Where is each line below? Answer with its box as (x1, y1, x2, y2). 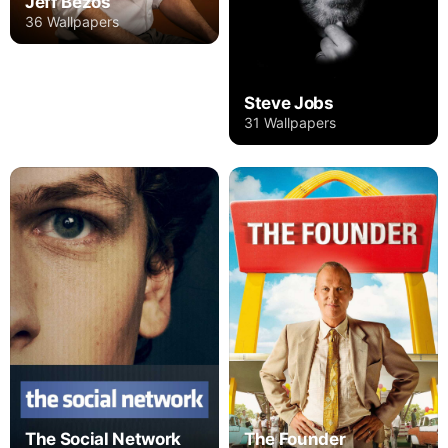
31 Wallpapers (244, 114, 336, 132)
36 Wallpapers (25, 13, 119, 31)
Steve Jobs (244, 93, 334, 114)
